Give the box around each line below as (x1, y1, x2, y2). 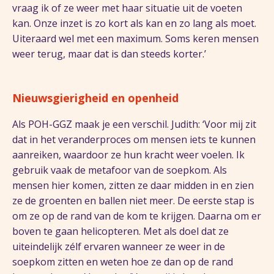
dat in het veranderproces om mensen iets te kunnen (12, 133, 256, 146)
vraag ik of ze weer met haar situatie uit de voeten (12, 1, 242, 15)
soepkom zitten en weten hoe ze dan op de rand (12, 255, 233, 268)
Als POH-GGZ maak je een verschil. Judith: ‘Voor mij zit (12, 117, 256, 131)
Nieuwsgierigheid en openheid (12, 91, 179, 105)
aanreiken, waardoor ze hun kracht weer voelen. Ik (12, 148, 245, 161)
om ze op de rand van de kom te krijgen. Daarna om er (12, 209, 261, 223)
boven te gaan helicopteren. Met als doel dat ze (12, 224, 229, 238)
